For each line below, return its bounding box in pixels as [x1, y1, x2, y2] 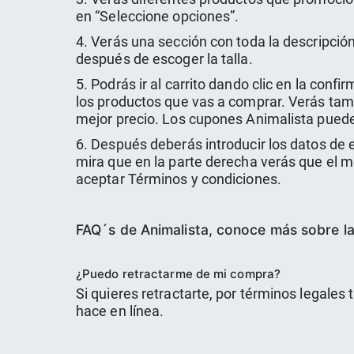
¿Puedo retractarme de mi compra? [76, 266, 281, 281]
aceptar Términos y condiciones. [76, 171, 281, 187]
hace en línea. [76, 303, 164, 319]
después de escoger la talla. [76, 51, 253, 67]
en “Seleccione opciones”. [76, 9, 239, 24]
